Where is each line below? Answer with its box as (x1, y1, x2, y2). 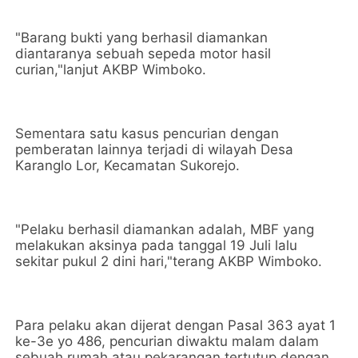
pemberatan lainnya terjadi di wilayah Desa (15, 141, 294, 158)
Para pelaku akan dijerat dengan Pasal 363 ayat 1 (15, 317, 336, 334)
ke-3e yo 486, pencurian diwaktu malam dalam (15, 333, 320, 350)
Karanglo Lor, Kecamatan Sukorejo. (15, 157, 245, 174)
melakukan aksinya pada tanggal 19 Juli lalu (15, 237, 298, 254)
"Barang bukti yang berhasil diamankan (15, 30, 268, 46)
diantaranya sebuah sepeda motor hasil (15, 46, 272, 62)
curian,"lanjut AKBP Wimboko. (15, 62, 207, 78)
